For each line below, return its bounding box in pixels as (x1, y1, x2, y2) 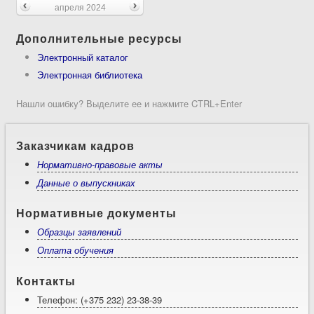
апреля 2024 (54, 2, 106, 13)
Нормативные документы (16, 205, 177, 221)
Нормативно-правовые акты (37, 157, 163, 171)
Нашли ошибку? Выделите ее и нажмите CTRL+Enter (16, 96, 243, 110)
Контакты (16, 272, 76, 289)
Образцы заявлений (37, 225, 122, 239)
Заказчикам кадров (16, 137, 135, 153)
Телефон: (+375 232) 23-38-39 (37, 292, 163, 306)
